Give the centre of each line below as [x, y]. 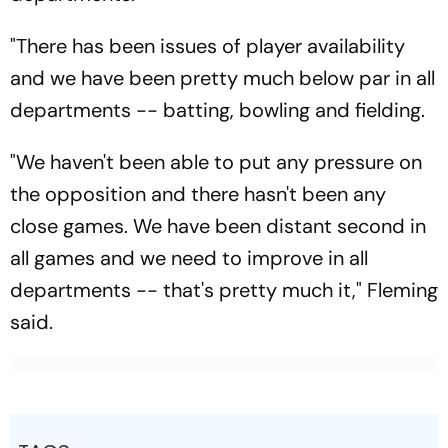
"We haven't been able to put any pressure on [216, 162]
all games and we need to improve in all [189, 258]
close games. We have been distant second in [218, 226]
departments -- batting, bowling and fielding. [220, 110]
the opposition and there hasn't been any [198, 194]
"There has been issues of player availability [207, 46]
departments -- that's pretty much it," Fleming [224, 290]
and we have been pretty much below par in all [222, 78]
